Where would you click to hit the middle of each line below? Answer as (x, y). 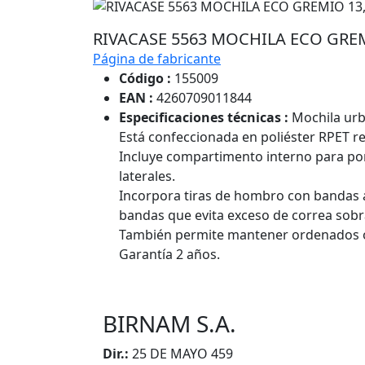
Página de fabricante (157, 59)
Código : (145, 79)
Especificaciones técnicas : (204, 118)
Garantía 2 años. (169, 255)
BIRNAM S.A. (169, 324)
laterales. (147, 176)
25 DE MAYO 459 (182, 354)
